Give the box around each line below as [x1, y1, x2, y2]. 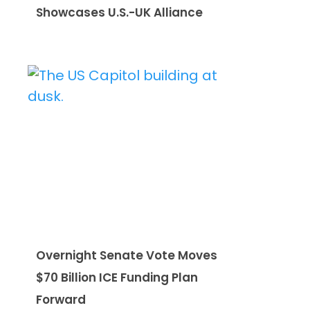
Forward [36, 291, 86, 309]
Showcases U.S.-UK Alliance [36, 4, 203, 21]
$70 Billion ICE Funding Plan [36, 269, 198, 286]
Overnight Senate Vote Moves [36, 247, 217, 264]
